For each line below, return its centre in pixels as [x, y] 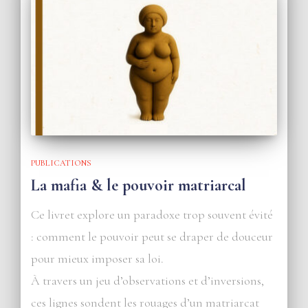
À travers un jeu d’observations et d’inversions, [147, 280]
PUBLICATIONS [61, 163]
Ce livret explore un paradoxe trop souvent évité [152, 214]
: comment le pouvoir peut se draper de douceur [152, 236]
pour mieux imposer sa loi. [97, 258]
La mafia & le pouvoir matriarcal [139, 185]
